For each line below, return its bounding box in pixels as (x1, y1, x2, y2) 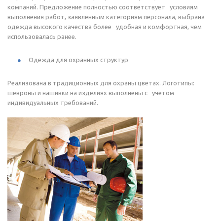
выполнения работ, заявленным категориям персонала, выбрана (7, 13, 205, 20)
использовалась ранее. (7, 33, 76, 40)
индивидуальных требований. (7, 99, 98, 106)
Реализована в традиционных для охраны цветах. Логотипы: (7, 79, 194, 86)
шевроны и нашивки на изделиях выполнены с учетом (7, 89, 174, 96)
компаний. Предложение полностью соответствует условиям (7, 3, 198, 10)
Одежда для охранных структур (27, 56, 128, 63)
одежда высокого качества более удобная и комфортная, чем (7, 23, 202, 30)
